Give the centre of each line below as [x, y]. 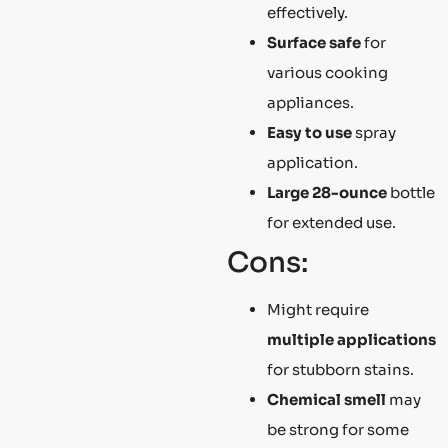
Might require [318, 309]
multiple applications [351, 339]
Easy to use [309, 132]
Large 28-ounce [327, 192]
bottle [411, 192]
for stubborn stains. [340, 369]
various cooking [327, 72]
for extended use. [331, 222]
